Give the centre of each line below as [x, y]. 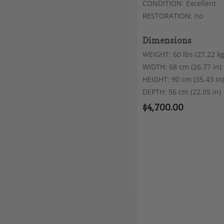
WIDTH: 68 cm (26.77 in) [182, 67]
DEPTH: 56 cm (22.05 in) [182, 92]
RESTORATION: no [173, 15]
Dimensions [167, 40]
